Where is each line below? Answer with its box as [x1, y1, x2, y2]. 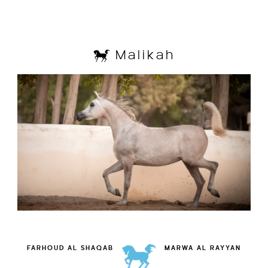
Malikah [109, 50, 175, 62]
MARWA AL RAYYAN [165, 245, 242, 252]
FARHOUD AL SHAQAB [26, 245, 114, 252]
